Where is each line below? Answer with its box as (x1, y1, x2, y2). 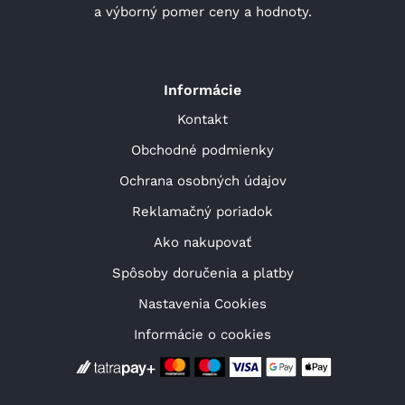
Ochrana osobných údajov (118, 172, 287, 189)
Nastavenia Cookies (138, 295, 267, 312)
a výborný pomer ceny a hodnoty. (93, 3, 312, 20)
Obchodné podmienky (131, 141, 274, 158)
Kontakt (177, 110, 228, 127)
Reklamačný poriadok (132, 202, 273, 220)
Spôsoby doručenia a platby (111, 264, 294, 281)
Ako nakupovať (154, 233, 251, 250)
